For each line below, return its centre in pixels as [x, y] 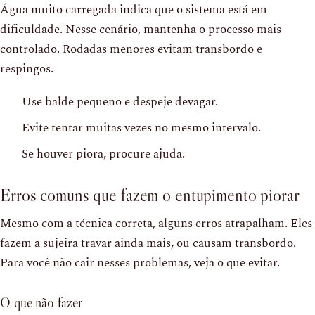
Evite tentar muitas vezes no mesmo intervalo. [141, 128]
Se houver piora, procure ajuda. [103, 154]
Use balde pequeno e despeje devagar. [120, 102]
